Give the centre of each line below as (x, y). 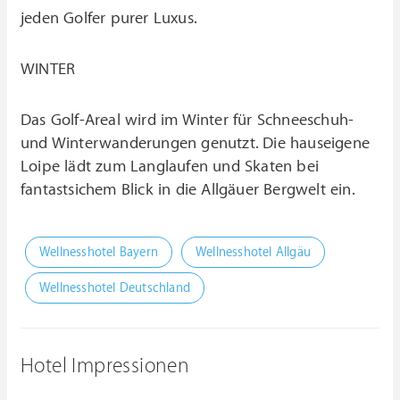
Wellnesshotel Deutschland (115, 287)
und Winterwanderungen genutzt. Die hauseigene (196, 143)
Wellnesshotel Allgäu (253, 252)
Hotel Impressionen (105, 366)
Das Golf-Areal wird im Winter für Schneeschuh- (187, 120)
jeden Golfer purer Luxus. (109, 18)
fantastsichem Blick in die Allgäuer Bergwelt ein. (188, 189)
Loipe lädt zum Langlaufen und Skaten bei (170, 166)
